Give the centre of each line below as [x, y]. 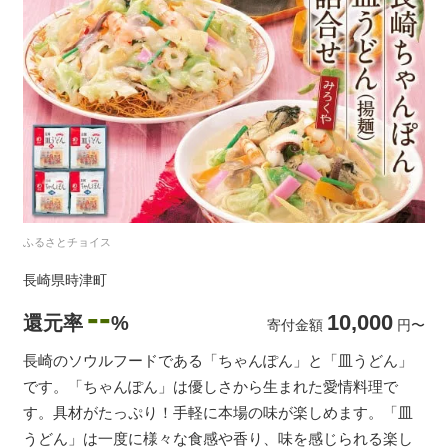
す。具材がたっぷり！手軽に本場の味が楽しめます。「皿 [218, 413]
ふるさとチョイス [67, 242]
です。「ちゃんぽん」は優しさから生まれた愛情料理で [210, 387]
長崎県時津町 [65, 280]
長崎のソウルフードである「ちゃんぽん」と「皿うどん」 [218, 361]
